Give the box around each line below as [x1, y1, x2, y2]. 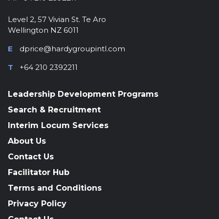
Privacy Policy [8, 199, 66, 208]
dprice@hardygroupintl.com [20, 44, 125, 53]
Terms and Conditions [8, 183, 102, 193]
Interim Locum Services [8, 121, 109, 130]
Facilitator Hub [8, 168, 69, 177]
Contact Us [8, 152, 54, 161]
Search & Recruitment [8, 105, 101, 114]
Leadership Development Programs [8, 89, 158, 99]
